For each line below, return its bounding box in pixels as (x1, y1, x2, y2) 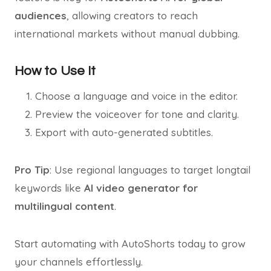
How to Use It (15, 64, 96, 78)
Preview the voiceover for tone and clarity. (35, 108, 239, 120)
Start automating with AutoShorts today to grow (15, 237, 246, 250)
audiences (15, 9, 67, 22)
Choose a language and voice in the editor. (35, 90, 238, 102)
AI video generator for (84, 181, 198, 194)
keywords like (15, 181, 84, 194)
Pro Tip (15, 163, 50, 176)
